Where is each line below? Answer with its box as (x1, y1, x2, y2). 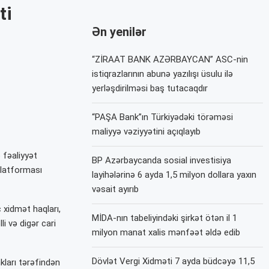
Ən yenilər (92, 25, 147, 40)
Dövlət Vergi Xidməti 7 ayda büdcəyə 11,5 (92, 256, 255, 267)
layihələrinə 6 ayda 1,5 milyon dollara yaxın (92, 169, 257, 181)
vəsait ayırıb (92, 184, 139, 195)
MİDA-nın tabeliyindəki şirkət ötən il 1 (92, 213, 238, 224)
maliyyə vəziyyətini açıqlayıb (92, 126, 201, 138)
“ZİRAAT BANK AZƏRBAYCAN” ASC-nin (92, 54, 249, 65)
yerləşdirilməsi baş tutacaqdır (92, 83, 208, 94)
